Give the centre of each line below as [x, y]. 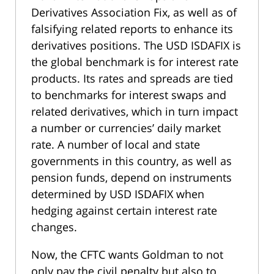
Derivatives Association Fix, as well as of [134, 12]
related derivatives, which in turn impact [135, 111]
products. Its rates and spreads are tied [132, 78]
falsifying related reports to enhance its [132, 28]
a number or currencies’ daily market [126, 128]
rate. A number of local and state [116, 144]
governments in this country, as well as [131, 161]
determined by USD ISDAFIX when [118, 194]
